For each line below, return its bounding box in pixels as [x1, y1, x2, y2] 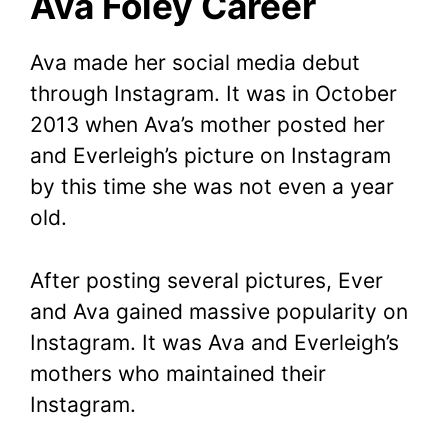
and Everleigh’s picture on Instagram [30, 143, 391, 169]
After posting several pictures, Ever [30, 267, 383, 293]
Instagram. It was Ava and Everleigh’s [30, 329, 399, 355]
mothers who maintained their [30, 360, 326, 386]
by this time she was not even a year [30, 174, 394, 200]
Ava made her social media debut [30, 50, 360, 76]
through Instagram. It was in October [30, 81, 397, 107]
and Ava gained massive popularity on [30, 298, 408, 324]
